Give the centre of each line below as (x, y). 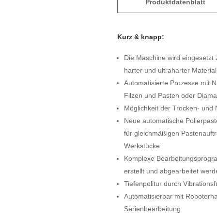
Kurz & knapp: (140, 37)
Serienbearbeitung (152, 209)
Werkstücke (142, 146)
